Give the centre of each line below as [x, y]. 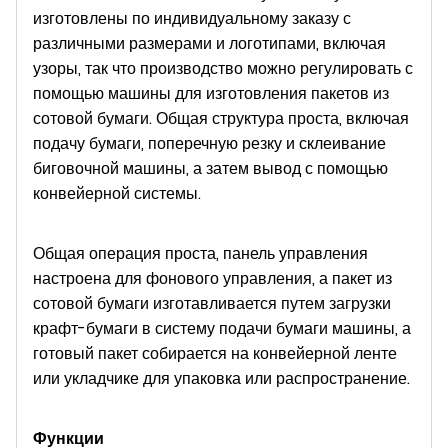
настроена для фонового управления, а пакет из [212, 279]
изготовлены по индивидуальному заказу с [192, 19]
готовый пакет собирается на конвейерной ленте [215, 354]
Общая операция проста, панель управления [200, 254]
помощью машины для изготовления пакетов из [211, 94]
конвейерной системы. [117, 194]
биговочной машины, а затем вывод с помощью [210, 169]
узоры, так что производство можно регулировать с [223, 69]
